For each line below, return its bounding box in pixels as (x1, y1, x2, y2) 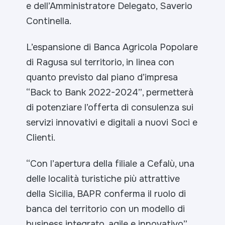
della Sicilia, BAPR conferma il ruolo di (26, 188, 186, 200)
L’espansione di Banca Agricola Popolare (26, 41, 198, 53)
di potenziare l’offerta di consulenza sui (26, 101, 194, 114)
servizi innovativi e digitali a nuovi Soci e (26, 116, 198, 129)
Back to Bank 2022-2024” (30, 86, 143, 98)
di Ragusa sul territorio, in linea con (26, 56, 175, 68)
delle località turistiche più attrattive (26, 173, 180, 185)
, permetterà (142, 86, 194, 98)
